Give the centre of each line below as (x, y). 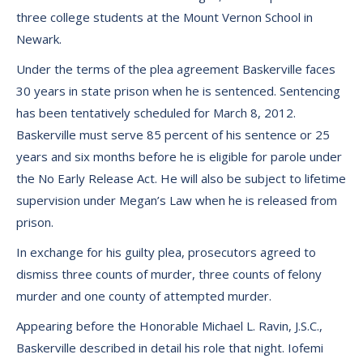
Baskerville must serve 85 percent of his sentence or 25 (173, 135)
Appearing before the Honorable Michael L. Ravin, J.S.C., (169, 326)
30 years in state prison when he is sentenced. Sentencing (178, 91)
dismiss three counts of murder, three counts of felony (169, 274)
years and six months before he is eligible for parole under (179, 156)
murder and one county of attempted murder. (144, 296)
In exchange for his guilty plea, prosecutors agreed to (166, 252)
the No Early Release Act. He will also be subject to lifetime (181, 178)
